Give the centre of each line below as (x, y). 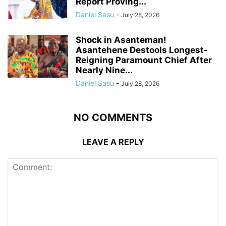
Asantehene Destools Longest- (142, 50)
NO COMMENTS (113, 118)
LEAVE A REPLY (113, 142)
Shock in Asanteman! (121, 40)
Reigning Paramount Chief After (144, 60)
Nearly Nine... (104, 70)
